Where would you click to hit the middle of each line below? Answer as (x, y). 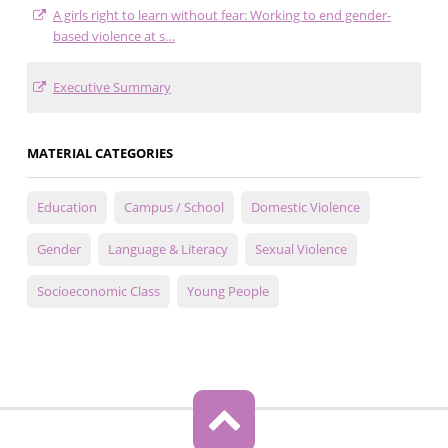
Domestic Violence (305, 207)
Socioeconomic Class (98, 291)
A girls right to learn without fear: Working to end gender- (221, 15)
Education (66, 207)
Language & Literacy (167, 249)
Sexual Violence (300, 249)
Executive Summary (111, 87)
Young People (227, 291)
